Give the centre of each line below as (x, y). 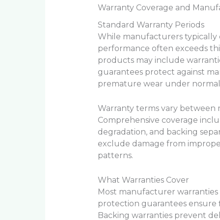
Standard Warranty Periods (151, 25)
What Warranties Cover (143, 180)
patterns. (115, 156)
